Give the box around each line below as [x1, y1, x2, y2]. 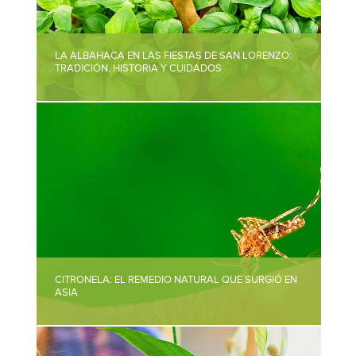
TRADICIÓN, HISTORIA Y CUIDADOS [55, 62, 222, 75]
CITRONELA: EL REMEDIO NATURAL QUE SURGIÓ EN [55, 273, 298, 286]
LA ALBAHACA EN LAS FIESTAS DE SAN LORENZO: [55, 49, 292, 62]
